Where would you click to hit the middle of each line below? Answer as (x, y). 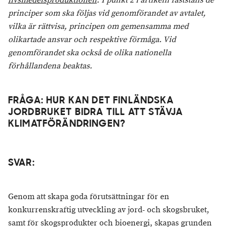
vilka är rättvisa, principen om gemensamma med (98, 27)
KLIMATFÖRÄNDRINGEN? (67, 125)
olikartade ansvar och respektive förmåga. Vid (92, 40)
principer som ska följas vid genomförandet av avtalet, (107, 14)
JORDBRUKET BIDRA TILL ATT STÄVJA (96, 113)
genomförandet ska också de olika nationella (90, 53)
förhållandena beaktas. (50, 66)
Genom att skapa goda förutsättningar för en (89, 197)
